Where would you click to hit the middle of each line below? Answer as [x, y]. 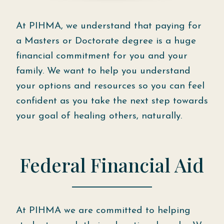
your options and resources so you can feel [110, 86]
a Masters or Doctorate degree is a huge [106, 41]
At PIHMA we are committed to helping [103, 210]
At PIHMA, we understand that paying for [109, 26]
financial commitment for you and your [102, 56]
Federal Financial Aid [112, 164]
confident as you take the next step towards [112, 101]
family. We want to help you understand [103, 71]
